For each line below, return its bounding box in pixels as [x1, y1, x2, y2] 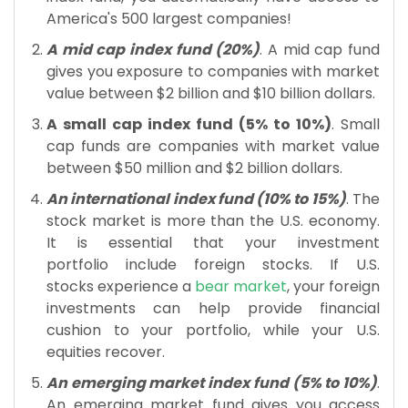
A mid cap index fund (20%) [46, 38, 260, 60]
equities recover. [46, 341, 165, 362]
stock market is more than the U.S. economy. [46, 209, 380, 231]
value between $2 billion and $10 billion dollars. [46, 82, 379, 104]
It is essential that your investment [46, 231, 380, 253]
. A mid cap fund [260, 38, 381, 60]
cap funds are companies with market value [46, 135, 380, 157]
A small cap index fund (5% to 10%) [46, 113, 331, 135]
